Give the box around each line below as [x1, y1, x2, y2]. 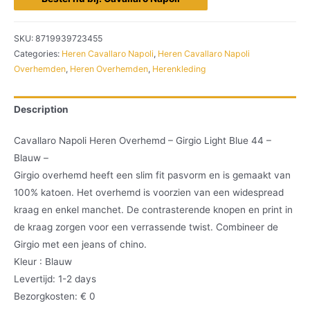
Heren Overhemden [70, 63, 148, 74]
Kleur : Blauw [14, 256, 72, 268]
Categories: [14, 48, 62, 59]
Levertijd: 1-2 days [14, 273, 96, 285]
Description [14, 103, 69, 115]
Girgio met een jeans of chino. [14, 239, 147, 250]
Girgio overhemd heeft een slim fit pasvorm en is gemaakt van [14, 170, 291, 181]
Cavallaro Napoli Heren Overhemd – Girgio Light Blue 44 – [14, 135, 271, 147]
